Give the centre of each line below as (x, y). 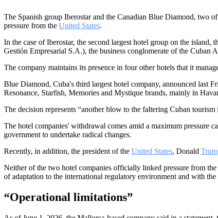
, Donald (187, 151)
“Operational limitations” (68, 197)
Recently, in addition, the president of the (68, 151)
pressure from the (31, 25)
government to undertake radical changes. (68, 134)
